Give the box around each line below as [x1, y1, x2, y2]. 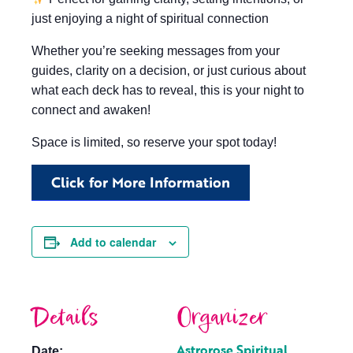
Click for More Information [51, 172, 230, 192]
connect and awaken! [32, 103, 150, 117]
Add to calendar [70, 234, 156, 250]
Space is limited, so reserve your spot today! [32, 136, 277, 149]
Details [32, 299, 99, 336]
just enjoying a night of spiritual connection [32, 12, 269, 25]
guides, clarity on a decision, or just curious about [32, 64, 306, 77]
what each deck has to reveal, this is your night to [32, 84, 304, 97]
